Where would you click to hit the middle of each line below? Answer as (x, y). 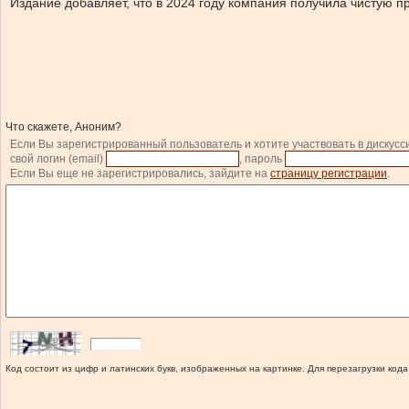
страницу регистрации (329, 173)
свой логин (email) (58, 159)
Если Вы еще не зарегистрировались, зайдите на (140, 173)
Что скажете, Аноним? (63, 127)
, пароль (262, 159)
